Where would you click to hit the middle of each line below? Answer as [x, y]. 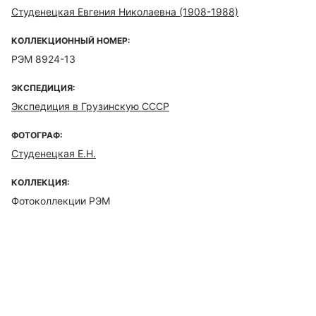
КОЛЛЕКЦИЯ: [41, 182]
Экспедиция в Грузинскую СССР [90, 106]
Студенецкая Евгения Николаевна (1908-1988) [125, 12]
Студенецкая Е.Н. [54, 153]
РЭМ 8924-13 [43, 59]
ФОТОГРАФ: [37, 135]
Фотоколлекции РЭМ [61, 201]
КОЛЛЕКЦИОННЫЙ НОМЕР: [71, 41]
